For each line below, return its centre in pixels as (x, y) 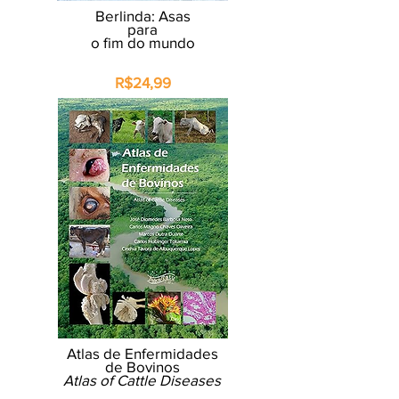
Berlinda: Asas (142, 15)
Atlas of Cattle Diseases (142, 379)
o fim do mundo (142, 42)
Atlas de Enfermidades (142, 353)
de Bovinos (142, 366)
